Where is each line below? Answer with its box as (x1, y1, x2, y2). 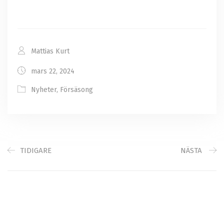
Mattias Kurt (29, 47, 69, 56)
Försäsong (60, 85, 93, 94)
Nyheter (31, 85, 56, 94)
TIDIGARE (20, 146, 51, 155)
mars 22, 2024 (29, 67, 74, 76)
